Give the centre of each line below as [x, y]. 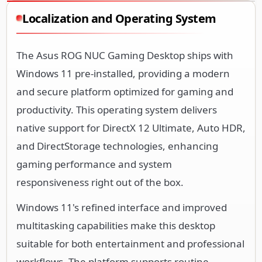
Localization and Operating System [119, 18]
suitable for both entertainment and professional [130, 243]
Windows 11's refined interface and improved [122, 207]
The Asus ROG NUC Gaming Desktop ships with [125, 55]
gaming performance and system [94, 164]
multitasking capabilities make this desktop [116, 225]
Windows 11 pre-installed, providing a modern [123, 73]
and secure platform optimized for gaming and [125, 91]
